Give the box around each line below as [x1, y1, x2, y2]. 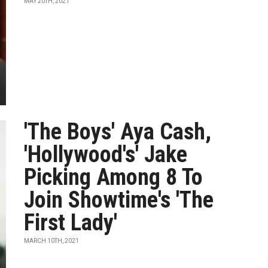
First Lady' [24, 209, 118, 236]
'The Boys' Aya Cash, [24, 118, 212, 145]
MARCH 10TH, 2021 [24, 237, 80, 244]
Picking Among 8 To [24, 164, 203, 190]
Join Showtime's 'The [24, 187, 214, 213]
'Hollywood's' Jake [24, 141, 188, 167]
